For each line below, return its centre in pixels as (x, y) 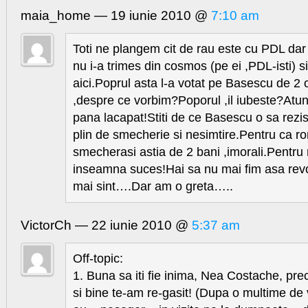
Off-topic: (98, 259)
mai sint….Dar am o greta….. (153, 187)
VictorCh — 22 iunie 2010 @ (106, 225)
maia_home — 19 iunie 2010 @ (116, 16)
